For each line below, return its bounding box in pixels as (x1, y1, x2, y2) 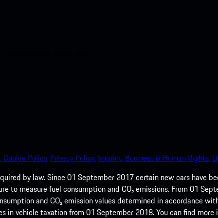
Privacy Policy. (50, 151, 96, 163)
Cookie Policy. (3, 151, 48, 163)
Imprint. (98, 151, 123, 163)
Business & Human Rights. (125, 151, 210, 163)
